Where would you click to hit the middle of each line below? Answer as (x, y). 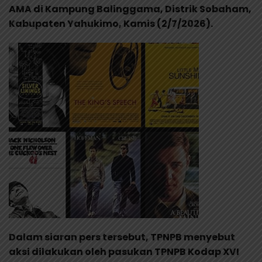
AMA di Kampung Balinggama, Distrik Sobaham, (130, 9)
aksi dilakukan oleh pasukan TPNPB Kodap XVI (124, 251)
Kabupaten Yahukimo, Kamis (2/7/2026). (111, 23)
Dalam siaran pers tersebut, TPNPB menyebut (122, 237)
